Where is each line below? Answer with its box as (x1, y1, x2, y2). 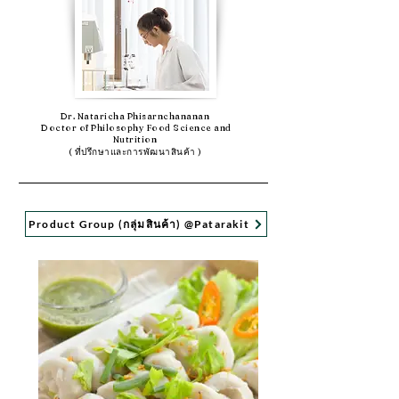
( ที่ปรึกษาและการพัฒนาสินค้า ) (68, 146, 202, 158)
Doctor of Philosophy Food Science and (38, 122, 232, 134)
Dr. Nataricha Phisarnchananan (60, 110, 210, 122)
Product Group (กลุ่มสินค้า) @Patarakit (28, 217, 249, 231)
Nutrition (112, 134, 158, 145)
